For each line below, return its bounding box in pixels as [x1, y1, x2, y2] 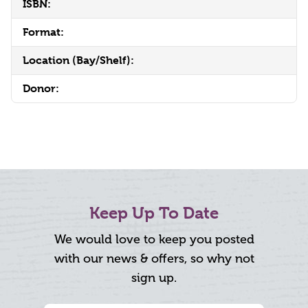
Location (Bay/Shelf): [23, 54, 134, 67]
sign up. [131, 271, 177, 285]
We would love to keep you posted [54, 232, 254, 247]
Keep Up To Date [89, 203, 219, 223]
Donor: [23, 82, 59, 96]
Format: [23, 25, 64, 39]
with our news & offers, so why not [54, 252, 254, 266]
